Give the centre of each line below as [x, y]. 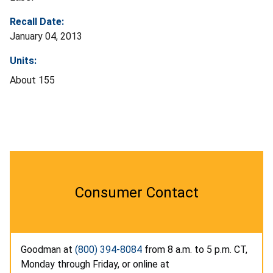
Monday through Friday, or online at [95, 264]
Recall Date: [37, 21]
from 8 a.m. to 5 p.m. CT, [195, 249]
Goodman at [48, 249]
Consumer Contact [136, 192]
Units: [23, 60]
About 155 [32, 80]
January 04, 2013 [46, 36]
